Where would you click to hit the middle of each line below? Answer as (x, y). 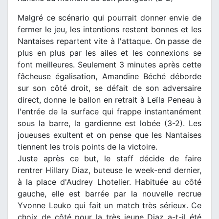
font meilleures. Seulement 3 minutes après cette (109, 64)
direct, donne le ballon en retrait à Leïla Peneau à (109, 99)
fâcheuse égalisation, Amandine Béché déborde (109, 76)
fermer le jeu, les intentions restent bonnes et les (109, 29)
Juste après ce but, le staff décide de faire (109, 158)
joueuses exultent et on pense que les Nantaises (109, 135)
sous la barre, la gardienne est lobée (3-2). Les (109, 123)
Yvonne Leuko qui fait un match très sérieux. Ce (109, 205)
